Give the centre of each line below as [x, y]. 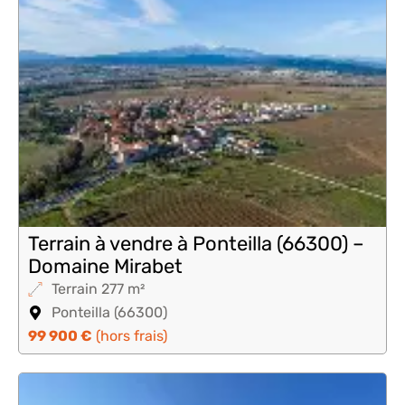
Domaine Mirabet [105, 266]
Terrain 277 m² [98, 289]
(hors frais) [130, 336]
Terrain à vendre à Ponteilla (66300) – [196, 244]
